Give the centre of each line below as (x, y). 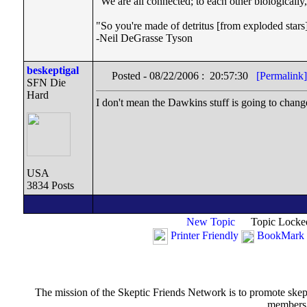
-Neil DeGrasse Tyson (144, 38)
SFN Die (46, 83)
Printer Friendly (205, 235)
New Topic (211, 222)
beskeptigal (53, 70)
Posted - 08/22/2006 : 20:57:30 (184, 76)
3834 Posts (50, 185)
